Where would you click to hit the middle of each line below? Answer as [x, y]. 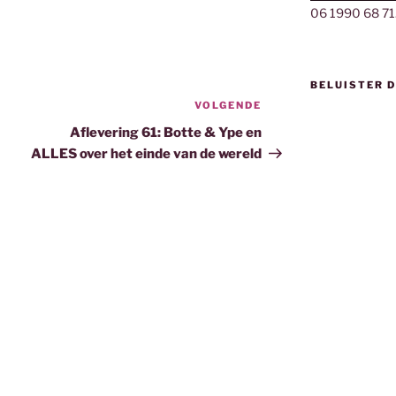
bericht [286, 129]
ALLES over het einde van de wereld [147, 154]
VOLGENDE [228, 106]
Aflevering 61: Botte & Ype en [166, 133]
